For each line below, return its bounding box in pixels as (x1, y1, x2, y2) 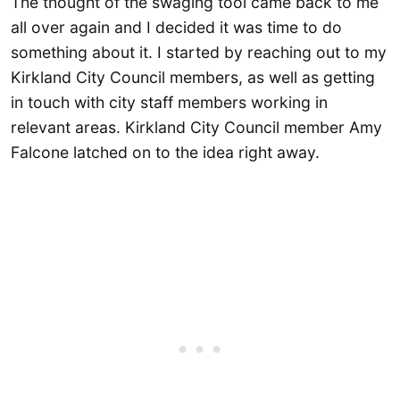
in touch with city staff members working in (11, 92, 328, 112)
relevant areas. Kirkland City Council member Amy (11, 117, 382, 137)
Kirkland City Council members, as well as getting (11, 67, 375, 87)
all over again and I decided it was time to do (11, 17, 342, 37)
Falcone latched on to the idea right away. (11, 142, 320, 162)
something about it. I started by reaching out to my (11, 42, 387, 62)
